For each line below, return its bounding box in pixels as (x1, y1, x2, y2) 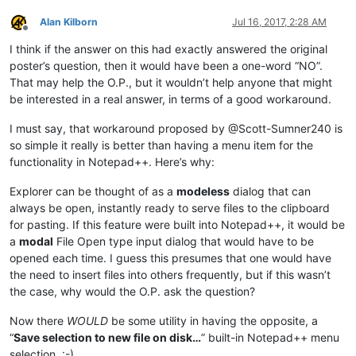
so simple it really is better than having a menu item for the (10, 138, 313, 153)
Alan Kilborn (40, 16, 98, 29)
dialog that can (230, 184, 311, 199)
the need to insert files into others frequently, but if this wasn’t (10, 268, 331, 282)
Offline (25, 27, 54, 40)
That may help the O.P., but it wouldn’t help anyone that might (10, 75, 332, 90)
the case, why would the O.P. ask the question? (10, 284, 255, 299)
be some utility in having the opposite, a (108, 314, 318, 328)
